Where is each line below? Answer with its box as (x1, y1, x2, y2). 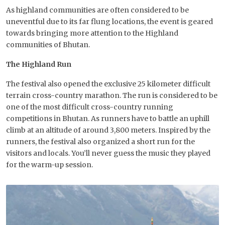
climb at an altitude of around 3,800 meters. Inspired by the (6, 126, 210, 135)
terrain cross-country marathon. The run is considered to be (6, 91, 217, 100)
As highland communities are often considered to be (6, 6, 189, 15)
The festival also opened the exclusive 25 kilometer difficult (6, 79, 210, 89)
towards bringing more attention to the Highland (6, 29, 178, 38)
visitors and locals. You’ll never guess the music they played (6, 149, 210, 158)
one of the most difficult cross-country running (6, 102, 173, 112)
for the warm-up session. (6, 160, 94, 170)
